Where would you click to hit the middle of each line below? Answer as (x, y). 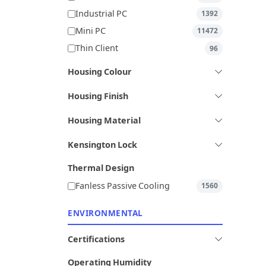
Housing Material (104, 121)
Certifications (96, 239)
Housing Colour (100, 72)
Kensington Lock (102, 145)
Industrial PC (101, 14)
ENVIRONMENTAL (105, 213)
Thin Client (97, 49)
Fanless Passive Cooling (123, 186)
